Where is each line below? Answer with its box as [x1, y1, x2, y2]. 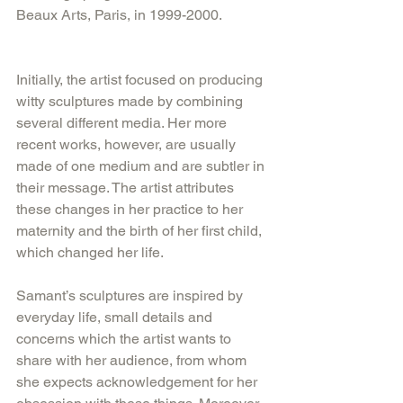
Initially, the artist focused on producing [16, 70, 266, 88]
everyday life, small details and [16, 308, 216, 326]
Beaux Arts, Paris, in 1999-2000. [16, 5, 225, 23]
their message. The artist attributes [16, 178, 237, 196]
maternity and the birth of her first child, [16, 221, 265, 239]
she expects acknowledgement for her [16, 372, 261, 390]
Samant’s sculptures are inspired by [16, 286, 246, 304]
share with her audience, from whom [16, 351, 250, 369]
